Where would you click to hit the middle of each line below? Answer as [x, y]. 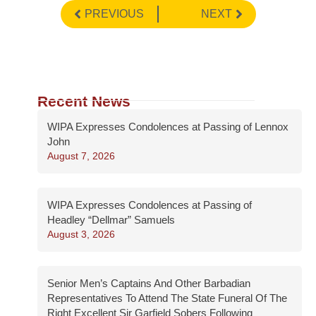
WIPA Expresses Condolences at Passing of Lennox [168, 127]
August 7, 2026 [81, 156]
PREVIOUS [114, 14]
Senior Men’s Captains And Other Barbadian [149, 284]
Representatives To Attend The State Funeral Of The [167, 298]
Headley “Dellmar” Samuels [111, 220]
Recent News [84, 102]
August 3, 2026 [81, 235]
